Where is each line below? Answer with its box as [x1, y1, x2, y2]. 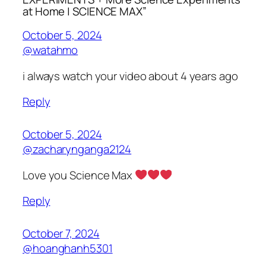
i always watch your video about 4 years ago [23, 68, 238, 84]
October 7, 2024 [23, 226, 100, 242]
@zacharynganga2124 [23, 141, 132, 157]
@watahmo [23, 42, 78, 58]
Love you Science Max [23, 167, 135, 183]
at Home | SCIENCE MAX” [23, 3, 147, 19]
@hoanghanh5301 [23, 240, 113, 256]
